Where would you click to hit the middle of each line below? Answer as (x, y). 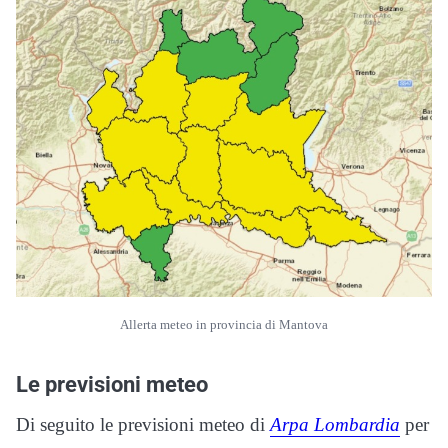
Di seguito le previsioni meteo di (143, 425)
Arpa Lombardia (335, 425)
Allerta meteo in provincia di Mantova (224, 325)
